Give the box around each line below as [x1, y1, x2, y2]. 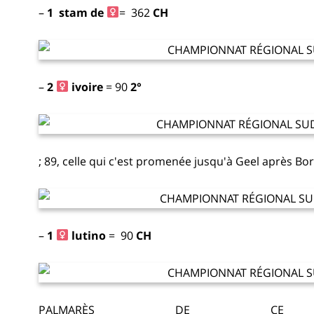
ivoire [69, 78, 104, 95]
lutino [69, 227, 109, 243]
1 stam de [47, 4, 107, 20]
